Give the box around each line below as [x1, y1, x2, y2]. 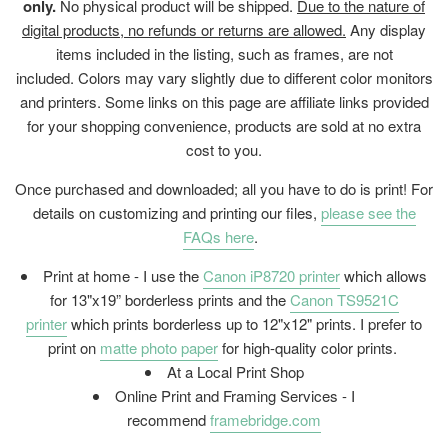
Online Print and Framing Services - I [115, 385, 355, 407]
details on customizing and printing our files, [32, 202, 321, 224]
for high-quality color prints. [217, 337, 401, 359]
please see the [320, 202, 416, 224]
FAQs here [182, 226, 254, 248]
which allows [340, 265, 427, 287]
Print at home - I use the [43, 265, 203, 287]
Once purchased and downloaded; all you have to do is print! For [15, 178, 433, 200]
